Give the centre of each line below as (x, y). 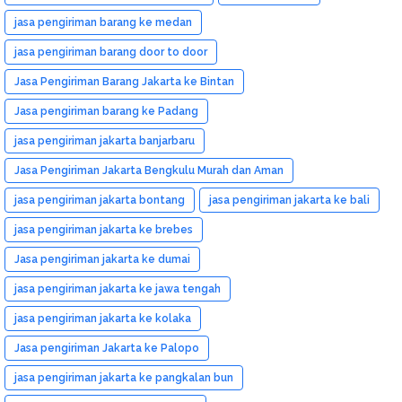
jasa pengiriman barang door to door (111, 52)
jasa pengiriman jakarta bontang (100, 200)
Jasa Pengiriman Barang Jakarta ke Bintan (124, 81)
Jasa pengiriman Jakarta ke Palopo (107, 348)
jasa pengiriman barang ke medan (103, 22)
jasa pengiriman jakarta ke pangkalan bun (124, 377)
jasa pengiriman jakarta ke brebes (104, 229)
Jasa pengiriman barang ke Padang (106, 111)
